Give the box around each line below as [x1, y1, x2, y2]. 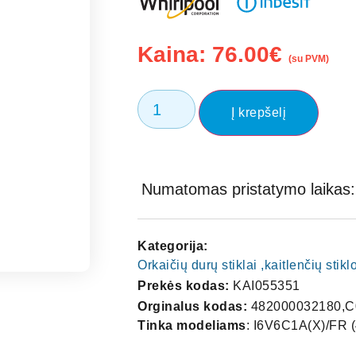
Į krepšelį [231, 105, 287, 119]
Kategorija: [137, 238, 208, 253]
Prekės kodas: [137, 278, 234, 292]
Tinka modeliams [137, 318, 246, 332]
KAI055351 [233, 278, 300, 292]
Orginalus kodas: [137, 299, 248, 313]
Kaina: [137, 41, 213, 67]
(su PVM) [288, 52, 330, 64]
